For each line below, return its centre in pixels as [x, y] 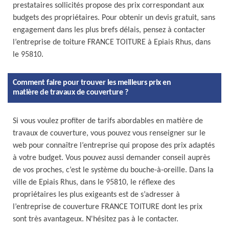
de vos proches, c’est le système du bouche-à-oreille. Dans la [113, 170]
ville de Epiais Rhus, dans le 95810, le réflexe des [94, 182]
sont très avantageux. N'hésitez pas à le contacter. [96, 219]
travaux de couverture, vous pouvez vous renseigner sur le [109, 133]
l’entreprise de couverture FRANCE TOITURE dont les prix [108, 207]
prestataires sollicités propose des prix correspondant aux [108, 6]
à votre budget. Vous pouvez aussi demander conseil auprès [111, 158]
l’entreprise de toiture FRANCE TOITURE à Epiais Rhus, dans [112, 42]
